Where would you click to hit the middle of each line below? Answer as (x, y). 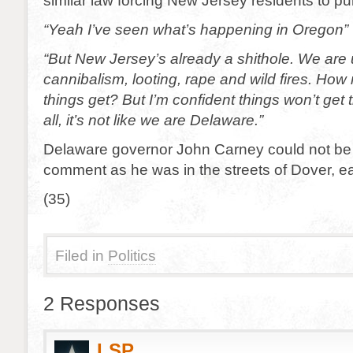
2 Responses (102, 303)
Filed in (80, 255)
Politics (132, 255)
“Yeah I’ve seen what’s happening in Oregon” (196, 29)
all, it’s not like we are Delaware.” (153, 120)
